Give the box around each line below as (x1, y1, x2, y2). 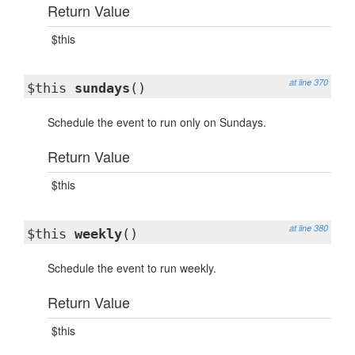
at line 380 (289, 222, 328, 234)
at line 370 (289, 76, 328, 88)
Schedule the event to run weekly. (48, 260, 216, 276)
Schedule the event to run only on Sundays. (48, 114, 266, 130)
